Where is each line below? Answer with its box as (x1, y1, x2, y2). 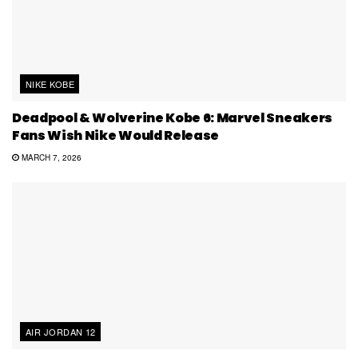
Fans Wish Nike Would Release (12, 126, 220, 145)
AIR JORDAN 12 (26, 325, 96, 339)
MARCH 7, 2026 (18, 152, 82, 164)
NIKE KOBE (26, 78, 74, 91)
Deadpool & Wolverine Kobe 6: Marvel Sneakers (12, 109, 332, 128)
